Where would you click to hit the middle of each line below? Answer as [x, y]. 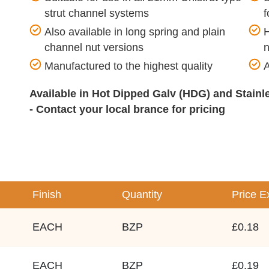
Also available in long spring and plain [135, 32]
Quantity [142, 195]
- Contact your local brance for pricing [127, 109]
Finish [47, 195]
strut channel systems [97, 13]
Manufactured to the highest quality [130, 66]
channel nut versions [94, 47]
